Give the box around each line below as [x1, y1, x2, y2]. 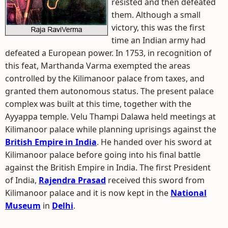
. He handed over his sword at [97, 136, 212, 148]
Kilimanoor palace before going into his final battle [5, 149, 201, 160]
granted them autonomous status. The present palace [5, 85, 214, 97]
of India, [5, 175, 39, 186]
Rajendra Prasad [39, 175, 106, 186]
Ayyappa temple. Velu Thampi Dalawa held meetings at [5, 111, 216, 122]
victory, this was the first [111, 22, 205, 33]
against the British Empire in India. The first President [5, 162, 211, 173]
